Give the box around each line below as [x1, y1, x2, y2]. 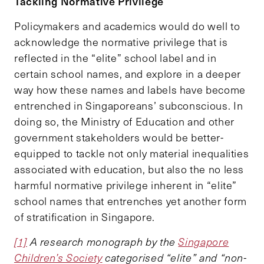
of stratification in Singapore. [14, 210, 155, 225]
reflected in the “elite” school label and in [14, 51, 217, 65]
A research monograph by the [27, 235, 179, 249]
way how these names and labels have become [14, 82, 246, 97]
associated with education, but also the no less [14, 162, 245, 177]
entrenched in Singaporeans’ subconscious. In [14, 98, 243, 113]
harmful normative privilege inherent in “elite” [14, 178, 237, 193]
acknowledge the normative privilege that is [14, 35, 228, 49]
